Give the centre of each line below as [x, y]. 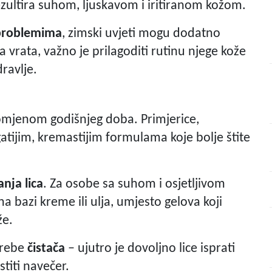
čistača [45, 249]
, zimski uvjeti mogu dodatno [141, 34]
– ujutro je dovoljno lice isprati [150, 249]
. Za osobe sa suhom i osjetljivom [134, 185]
